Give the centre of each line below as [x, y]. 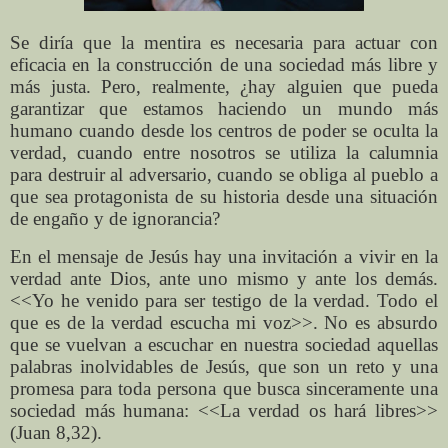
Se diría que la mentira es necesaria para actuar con [224, 42]
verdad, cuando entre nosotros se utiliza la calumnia [224, 152]
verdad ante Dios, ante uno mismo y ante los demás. [224, 278]
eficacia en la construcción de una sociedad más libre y [224, 64]
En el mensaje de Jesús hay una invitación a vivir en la [224, 256]
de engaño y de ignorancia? [115, 218]
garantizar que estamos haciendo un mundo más [224, 108]
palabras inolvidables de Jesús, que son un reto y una [224, 366]
